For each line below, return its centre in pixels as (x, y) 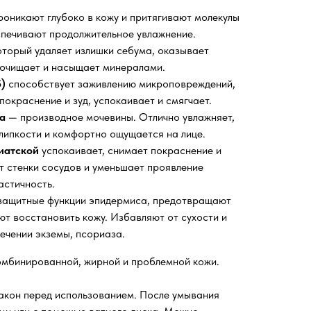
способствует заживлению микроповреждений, (120, 84)
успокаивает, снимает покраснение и (130, 151)
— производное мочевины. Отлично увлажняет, (120, 117)
